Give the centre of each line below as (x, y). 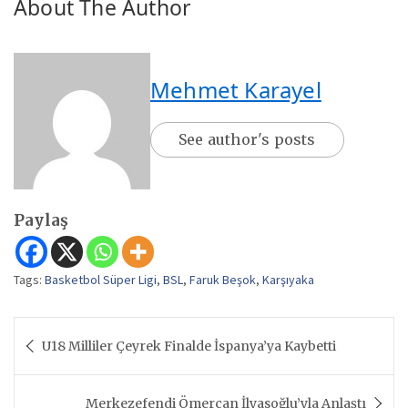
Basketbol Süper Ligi (101, 279)
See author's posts (247, 139)
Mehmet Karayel (236, 89)
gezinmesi (66, 359)
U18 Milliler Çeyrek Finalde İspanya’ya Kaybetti (189, 346)
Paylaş (41, 220)
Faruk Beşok (223, 279)
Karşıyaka (288, 279)
